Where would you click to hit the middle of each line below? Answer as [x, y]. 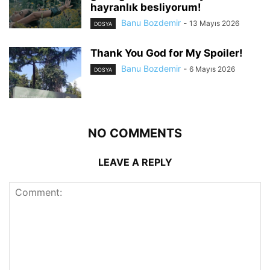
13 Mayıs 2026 [214, 23]
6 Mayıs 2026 [212, 69]
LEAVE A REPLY [135, 162]
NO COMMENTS [135, 133]
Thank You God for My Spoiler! [167, 53]
